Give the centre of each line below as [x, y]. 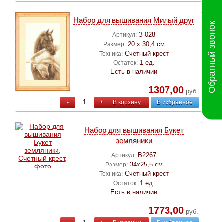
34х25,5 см [146, 164]
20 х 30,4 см [146, 44]
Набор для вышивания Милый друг [134, 20]
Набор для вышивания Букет [134, 130]
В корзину [127, 102]
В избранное [174, 102]
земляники [134, 140]
